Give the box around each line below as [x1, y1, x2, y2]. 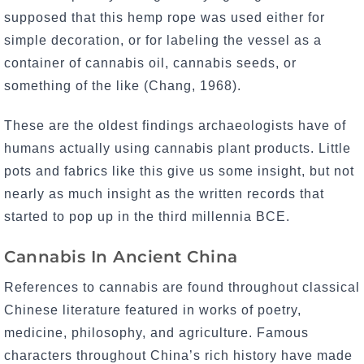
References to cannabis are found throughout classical [4, 280, 360, 295]
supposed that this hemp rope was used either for [4, 11, 325, 25]
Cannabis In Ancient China [4, 247, 238, 267]
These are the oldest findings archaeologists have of [4, 119, 346, 133]
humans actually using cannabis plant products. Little [4, 141, 351, 156]
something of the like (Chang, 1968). [4, 79, 241, 93]
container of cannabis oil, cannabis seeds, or [4, 56, 297, 71]
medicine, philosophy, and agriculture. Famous [4, 326, 309, 340]
